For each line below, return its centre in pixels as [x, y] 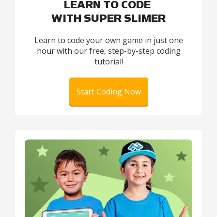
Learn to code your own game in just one [108, 40]
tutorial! [108, 62]
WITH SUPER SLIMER [108, 18]
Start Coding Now [108, 92]
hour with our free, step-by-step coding [108, 51]
